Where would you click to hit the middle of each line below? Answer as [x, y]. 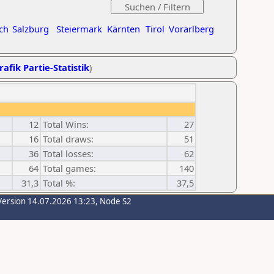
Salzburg [31, 29]
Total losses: [68, 154]
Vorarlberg [191, 29]
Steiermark [79, 29]
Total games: [69, 168]
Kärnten [124, 29]
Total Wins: [66, 124]
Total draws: [68, 139]
